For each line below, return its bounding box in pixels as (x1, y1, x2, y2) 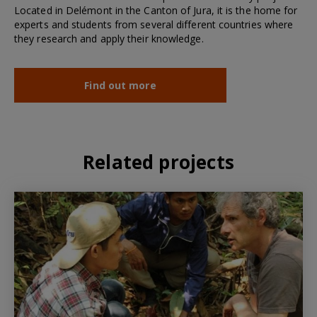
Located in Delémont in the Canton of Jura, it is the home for (14, 3, 298, 17)
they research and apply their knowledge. (14, 31, 204, 45)
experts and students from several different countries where (14, 17, 294, 31)
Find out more (84, 78, 156, 92)
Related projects (83, 149, 234, 175)
